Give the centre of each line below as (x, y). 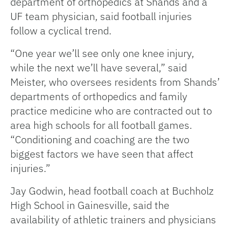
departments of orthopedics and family (99, 97)
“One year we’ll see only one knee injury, (102, 53)
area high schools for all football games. (101, 125)
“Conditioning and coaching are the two (100, 140)
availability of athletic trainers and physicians (113, 220)
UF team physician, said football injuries (101, 16)
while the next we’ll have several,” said (99, 68)
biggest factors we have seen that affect (102, 154)
